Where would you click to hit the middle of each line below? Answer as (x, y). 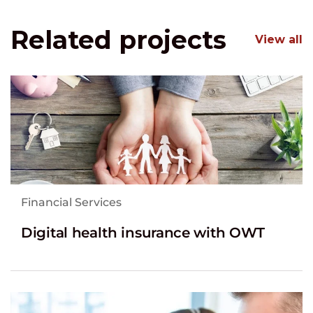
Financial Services (71, 202)
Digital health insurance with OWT (143, 233)
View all (279, 39)
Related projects (118, 39)
